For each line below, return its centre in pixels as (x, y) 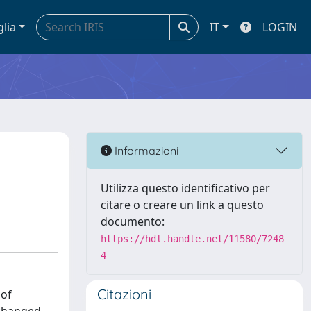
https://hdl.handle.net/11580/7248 (192, 239)
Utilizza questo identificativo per (185, 188)
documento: (133, 221)
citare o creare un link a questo (182, 205)
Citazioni (124, 294)
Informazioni (145, 150)
